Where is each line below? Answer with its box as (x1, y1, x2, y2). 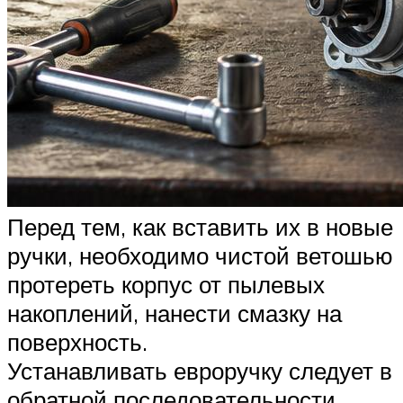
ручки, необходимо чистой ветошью (7, 240, 393, 270)
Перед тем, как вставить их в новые (7, 211, 393, 241)
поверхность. (7, 327, 148, 356)
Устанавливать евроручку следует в (7, 355, 392, 385)
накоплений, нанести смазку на (7, 298, 342, 327)
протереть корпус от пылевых (7, 269, 325, 299)
